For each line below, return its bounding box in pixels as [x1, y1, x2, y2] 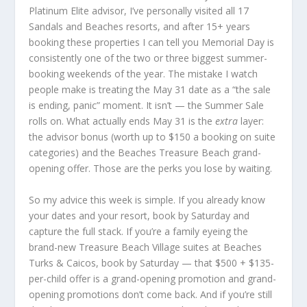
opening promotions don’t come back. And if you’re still [29, 287, 273, 301]
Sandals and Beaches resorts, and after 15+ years [29, 20, 251, 34]
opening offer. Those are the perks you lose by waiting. [29, 162, 273, 175]
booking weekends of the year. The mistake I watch [29, 67, 258, 81]
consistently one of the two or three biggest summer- [29, 51, 268, 65]
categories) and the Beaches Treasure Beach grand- [29, 146, 262, 160]
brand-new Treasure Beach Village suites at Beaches [29, 240, 262, 254]
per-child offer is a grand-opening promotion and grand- [29, 271, 277, 285]
